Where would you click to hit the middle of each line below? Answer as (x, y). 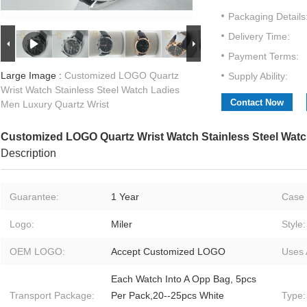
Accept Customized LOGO (168, 252)
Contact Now (257, 103)
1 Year (125, 197)
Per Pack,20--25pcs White (168, 296)
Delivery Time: (259, 37)
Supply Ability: (258, 76)
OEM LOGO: (37, 252)
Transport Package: (52, 296)
